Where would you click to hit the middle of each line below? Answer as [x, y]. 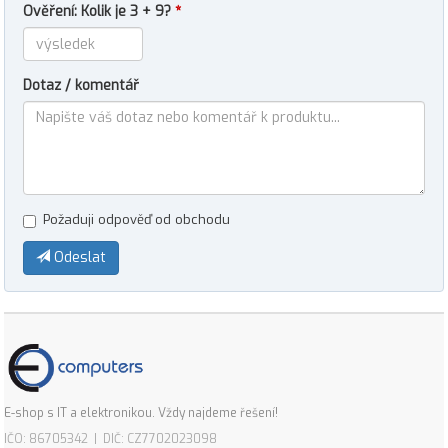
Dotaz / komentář [81, 85]
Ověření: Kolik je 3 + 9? [99, 11]
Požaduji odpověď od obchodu [136, 219]
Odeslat [78, 257]
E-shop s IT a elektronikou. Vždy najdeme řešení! [141, 413]
